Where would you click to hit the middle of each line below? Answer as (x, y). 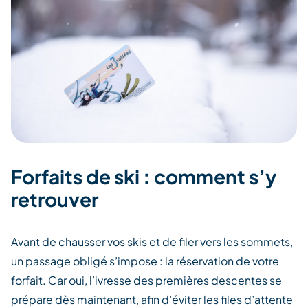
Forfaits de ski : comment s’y (144, 177)
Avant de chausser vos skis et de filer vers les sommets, (152, 242)
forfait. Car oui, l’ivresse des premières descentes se (146, 280)
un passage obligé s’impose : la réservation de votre (145, 261)
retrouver (55, 199)
